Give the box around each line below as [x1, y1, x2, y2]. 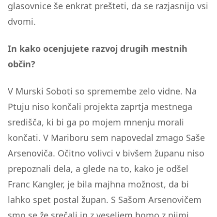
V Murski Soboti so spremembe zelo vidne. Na [8, 85, 197, 97]
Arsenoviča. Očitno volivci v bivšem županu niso [8, 147, 204, 159]
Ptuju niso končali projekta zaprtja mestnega [8, 101, 192, 112]
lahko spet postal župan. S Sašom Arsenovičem [8, 194, 201, 205]
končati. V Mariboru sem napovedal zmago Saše [8, 132, 205, 143]
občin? [8, 58, 35, 70]
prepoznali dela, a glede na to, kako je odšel [8, 163, 188, 174]
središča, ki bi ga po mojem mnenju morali [8, 116, 184, 128]
